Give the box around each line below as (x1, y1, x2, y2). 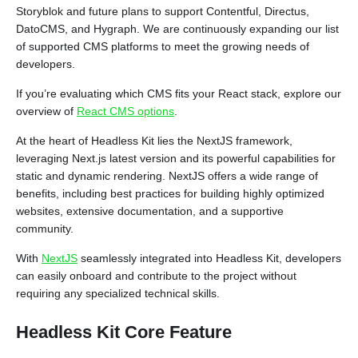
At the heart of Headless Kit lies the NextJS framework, (16, 134, 292, 147)
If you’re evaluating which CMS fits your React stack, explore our (16, 87, 341, 100)
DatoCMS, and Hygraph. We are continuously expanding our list (16, 22, 339, 35)
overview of (16, 105, 77, 117)
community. (16, 222, 74, 235)
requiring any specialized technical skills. (16, 287, 220, 300)
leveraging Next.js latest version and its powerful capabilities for (16, 152, 336, 165)
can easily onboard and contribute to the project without (16, 269, 296, 282)
